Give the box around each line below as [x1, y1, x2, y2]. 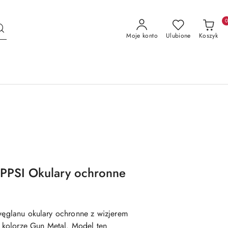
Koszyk [198, 31, 218, 40]
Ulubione [165, 31, 191, 40]
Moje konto [126, 31, 158, 40]
